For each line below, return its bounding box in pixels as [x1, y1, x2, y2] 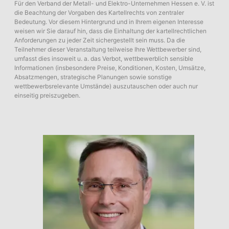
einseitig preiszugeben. [14, 91, 80, 100]
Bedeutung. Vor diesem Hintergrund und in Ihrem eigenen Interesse [14, 18, 203, 26]
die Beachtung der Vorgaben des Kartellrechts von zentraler [14, 9, 184, 17]
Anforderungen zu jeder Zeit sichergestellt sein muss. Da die [14, 36, 185, 44]
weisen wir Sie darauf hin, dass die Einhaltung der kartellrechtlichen [14, 27, 207, 35]
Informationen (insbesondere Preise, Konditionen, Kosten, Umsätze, [14, 64, 205, 72]
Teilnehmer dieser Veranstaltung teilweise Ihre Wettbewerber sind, [14, 45, 201, 54]
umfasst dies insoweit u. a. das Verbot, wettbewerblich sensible [14, 55, 193, 63]
